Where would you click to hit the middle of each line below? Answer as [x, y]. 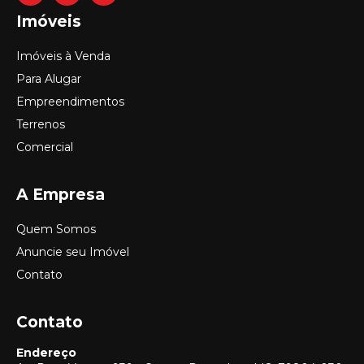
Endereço [46, 352]
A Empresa [61, 194]
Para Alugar [49, 78]
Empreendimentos [70, 101]
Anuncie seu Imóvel [73, 251]
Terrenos [41, 124]
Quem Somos [56, 229]
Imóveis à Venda [63, 56]
